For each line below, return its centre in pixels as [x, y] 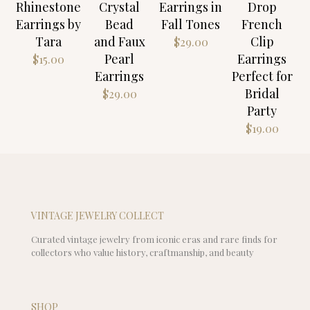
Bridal [262, 93]
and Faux [119, 41]
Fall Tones [191, 24]
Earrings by [48, 24]
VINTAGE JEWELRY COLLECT [98, 215]
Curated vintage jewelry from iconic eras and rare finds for [154, 239]
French [262, 24]
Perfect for [262, 76]
